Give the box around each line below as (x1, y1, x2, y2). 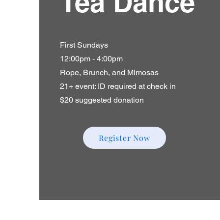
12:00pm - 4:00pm (59, 54, 123, 63)
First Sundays (59, 40, 108, 50)
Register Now (99, 133, 150, 143)
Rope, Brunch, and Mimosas (59, 68, 159, 77)
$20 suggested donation (59, 95, 146, 105)
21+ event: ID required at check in (59, 82, 176, 91)
